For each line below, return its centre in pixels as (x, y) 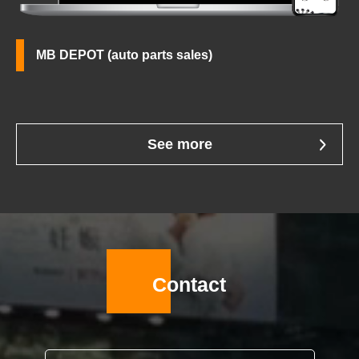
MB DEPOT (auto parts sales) (124, 55)
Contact (189, 284)
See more (179, 144)
